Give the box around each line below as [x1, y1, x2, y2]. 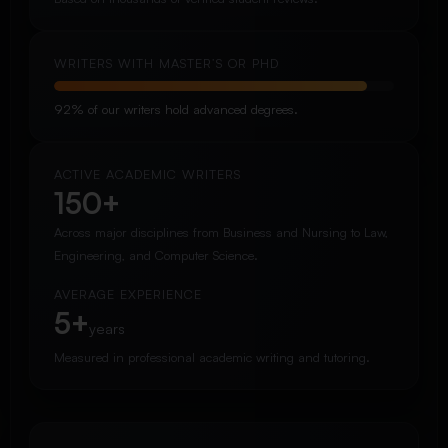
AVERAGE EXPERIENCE [53, 286, 203, 303]
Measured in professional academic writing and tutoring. [53, 349, 370, 365]
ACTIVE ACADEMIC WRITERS [53, 166, 242, 183]
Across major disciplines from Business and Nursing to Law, [53, 224, 388, 241]
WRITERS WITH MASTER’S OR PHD [53, 54, 280, 71]
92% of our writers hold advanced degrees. [53, 101, 298, 118]
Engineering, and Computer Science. [53, 247, 258, 264]
